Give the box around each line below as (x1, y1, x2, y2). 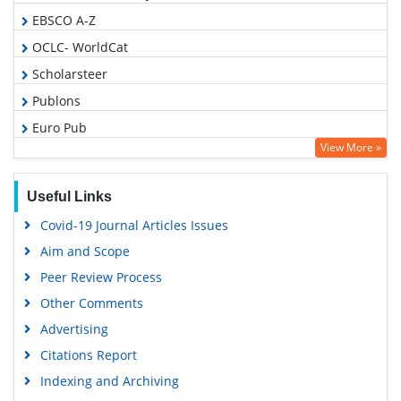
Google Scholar (29, 146, 122, 163)
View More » (320, 140, 381, 155)
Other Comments (39, 294, 143, 311)
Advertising (39, 320, 108, 337)
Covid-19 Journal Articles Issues (39, 217, 228, 234)
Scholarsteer (29, 65, 107, 82)
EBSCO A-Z (29, 12, 96, 29)
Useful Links (26, 189, 112, 204)
